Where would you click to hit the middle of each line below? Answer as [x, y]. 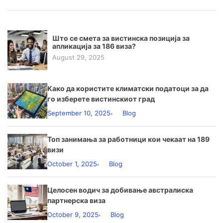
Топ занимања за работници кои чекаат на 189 [128, 139]
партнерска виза [76, 201]
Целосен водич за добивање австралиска [120, 190]
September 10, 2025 [79, 113]
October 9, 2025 [73, 215]
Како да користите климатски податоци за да [128, 89]
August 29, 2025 [78, 57]
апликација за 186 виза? [94, 46]
